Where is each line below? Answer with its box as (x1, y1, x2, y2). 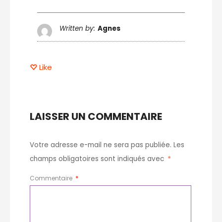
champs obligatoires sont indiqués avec (30, 154, 166, 164)
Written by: (59, 23, 95, 33)
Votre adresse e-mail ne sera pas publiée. (30, 140, 171, 150)
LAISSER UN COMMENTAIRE (30, 109, 162, 123)
